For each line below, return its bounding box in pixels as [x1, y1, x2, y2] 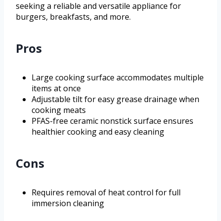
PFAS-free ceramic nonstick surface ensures [32, 115, 193, 127]
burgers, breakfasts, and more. [16, 11, 131, 23]
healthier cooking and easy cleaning [32, 126, 164, 138]
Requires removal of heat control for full [32, 187, 181, 198]
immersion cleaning [32, 198, 104, 209]
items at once [32, 83, 81, 94]
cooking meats [32, 105, 86, 116]
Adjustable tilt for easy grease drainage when [32, 94, 199, 105]
